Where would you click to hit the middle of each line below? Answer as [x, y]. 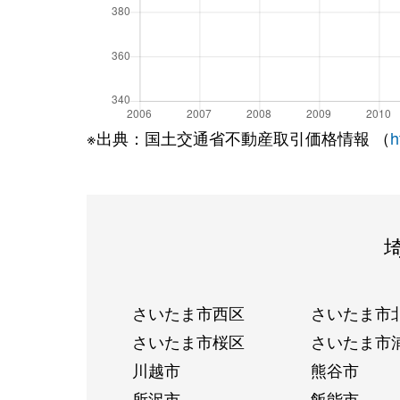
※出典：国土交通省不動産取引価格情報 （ [238, 137]
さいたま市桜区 [188, 341]
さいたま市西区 [188, 312]
